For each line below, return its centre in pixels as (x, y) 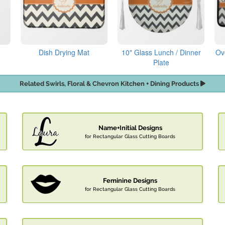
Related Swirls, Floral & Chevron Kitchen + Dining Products (110, 84)
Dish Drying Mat (64, 52)
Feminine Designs (130, 181)
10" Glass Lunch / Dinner (161, 52)
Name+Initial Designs (130, 128)
